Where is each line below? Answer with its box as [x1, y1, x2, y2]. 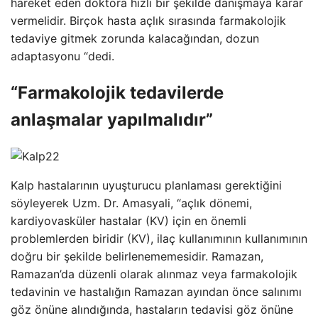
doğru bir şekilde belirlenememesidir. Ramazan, [11, 248, 263, 263]
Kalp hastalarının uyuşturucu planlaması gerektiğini [11, 177, 282, 192]
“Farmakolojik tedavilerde [11, 82, 224, 103]
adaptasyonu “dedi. [11, 49, 114, 63]
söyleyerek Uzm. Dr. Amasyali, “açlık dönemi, [11, 195, 252, 210]
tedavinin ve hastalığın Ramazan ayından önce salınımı [11, 284, 302, 299]
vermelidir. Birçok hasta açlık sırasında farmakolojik [11, 13, 286, 28]
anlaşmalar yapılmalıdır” [11, 109, 213, 130]
